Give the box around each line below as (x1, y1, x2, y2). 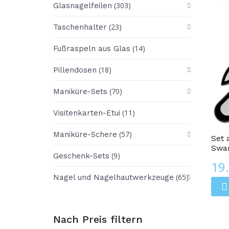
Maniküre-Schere (53, 129, 117, 139)
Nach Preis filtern (53, 213, 143, 225)
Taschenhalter (53, 22, 107, 32)
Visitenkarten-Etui (53, 108, 120, 118)
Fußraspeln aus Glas (53, 43, 130, 53)
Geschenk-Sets (53, 151, 109, 161)
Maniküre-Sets (53, 86, 107, 96)
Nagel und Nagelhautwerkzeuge (53, 172, 174, 182)
